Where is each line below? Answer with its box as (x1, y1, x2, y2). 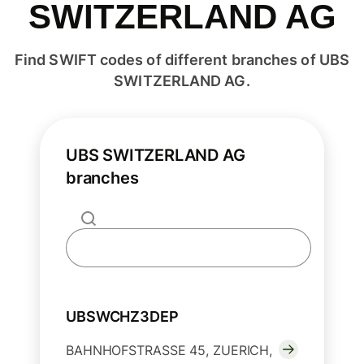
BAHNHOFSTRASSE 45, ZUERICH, (66, 342, 273, 359)
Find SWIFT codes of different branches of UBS (14, 51, 350, 69)
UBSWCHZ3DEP (66, 308, 179, 326)
